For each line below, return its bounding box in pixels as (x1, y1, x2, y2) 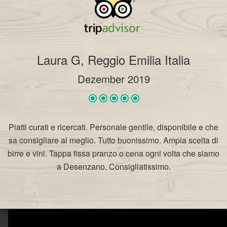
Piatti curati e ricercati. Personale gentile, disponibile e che (9, 121, 218, 133)
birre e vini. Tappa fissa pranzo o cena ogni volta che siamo (8, 147, 219, 160)
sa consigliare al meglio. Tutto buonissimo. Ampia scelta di (9, 134, 218, 146)
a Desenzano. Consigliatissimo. (56, 161, 171, 173)
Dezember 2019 (77, 71, 150, 87)
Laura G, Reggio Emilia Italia (37, 51, 190, 69)
